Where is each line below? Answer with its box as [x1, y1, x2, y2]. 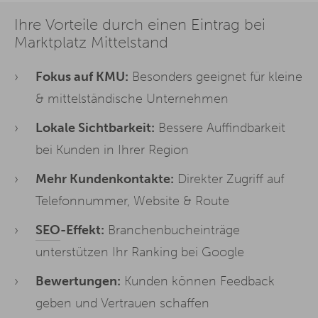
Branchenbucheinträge [104, 221, 240, 238]
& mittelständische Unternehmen [35, 90, 229, 106]
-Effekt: [60, 221, 104, 238]
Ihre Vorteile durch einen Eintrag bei [14, 15, 265, 34]
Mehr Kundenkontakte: [35, 170, 174, 187]
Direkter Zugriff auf [174, 170, 284, 187]
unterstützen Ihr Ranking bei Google [35, 243, 244, 260]
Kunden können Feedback [121, 273, 275, 289]
